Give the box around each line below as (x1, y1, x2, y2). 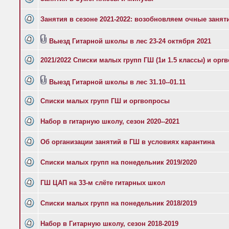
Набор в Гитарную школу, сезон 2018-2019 (40, 220, 178, 227)
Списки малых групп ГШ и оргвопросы (40, 97, 170, 105)
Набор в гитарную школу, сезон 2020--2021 (40, 118, 179, 125)
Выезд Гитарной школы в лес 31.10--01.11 (49, 78, 186, 86)
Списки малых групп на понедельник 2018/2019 (40, 199, 197, 207)
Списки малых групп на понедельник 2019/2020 (40, 158, 197, 166)
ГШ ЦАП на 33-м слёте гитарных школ (40, 179, 165, 187)
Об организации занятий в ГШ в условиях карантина (40, 138, 215, 146)
